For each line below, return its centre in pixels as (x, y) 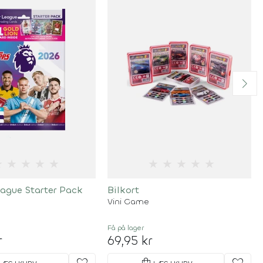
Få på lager (126, 228)
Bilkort (124, 190)
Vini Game (129, 202)
